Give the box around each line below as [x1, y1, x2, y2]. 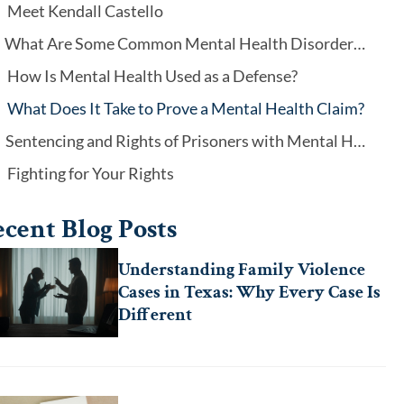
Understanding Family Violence [118, 258, 366, 281]
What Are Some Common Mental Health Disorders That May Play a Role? [353, 33, 366, 53]
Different [118, 303, 193, 326]
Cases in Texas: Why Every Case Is [118, 280, 381, 304]
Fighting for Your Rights [6, 163, 174, 183]
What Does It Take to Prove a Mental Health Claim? [6, 98, 364, 118]
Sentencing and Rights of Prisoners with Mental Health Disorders [353, 131, 365, 151]
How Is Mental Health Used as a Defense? [6, 66, 298, 86]
